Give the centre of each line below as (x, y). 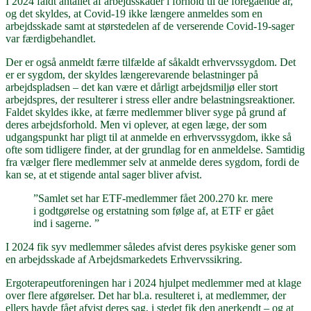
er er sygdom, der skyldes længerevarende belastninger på (132, 75)
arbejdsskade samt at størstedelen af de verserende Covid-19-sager (150, 26)
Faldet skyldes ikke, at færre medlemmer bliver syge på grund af (146, 112)
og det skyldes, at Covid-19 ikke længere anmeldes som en (134, 14)
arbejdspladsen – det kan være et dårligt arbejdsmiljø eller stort (142, 87)
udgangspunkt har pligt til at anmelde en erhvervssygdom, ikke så (149, 137)
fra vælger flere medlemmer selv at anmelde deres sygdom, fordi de (152, 162)
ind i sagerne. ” (66, 224)
